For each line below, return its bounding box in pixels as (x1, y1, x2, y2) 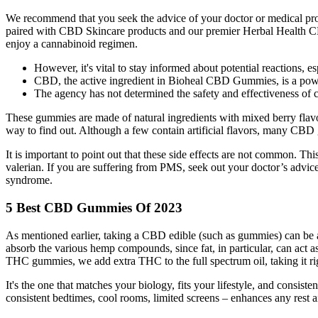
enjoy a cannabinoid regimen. (6, 38, 138, 50)
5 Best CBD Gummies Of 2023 (6, 199, 182, 215)
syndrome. (6, 174, 53, 187)
